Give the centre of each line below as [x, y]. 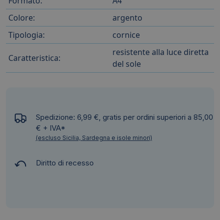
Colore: [22, 17]
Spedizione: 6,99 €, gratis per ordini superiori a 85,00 [124, 117]
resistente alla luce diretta [161, 52]
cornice [126, 35]
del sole [127, 64]
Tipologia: [27, 35]
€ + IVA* [50, 128]
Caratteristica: [34, 58]
